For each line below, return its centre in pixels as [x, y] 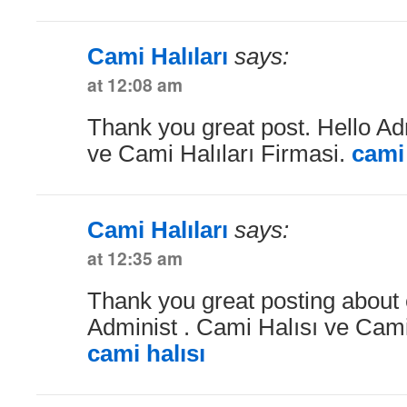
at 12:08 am [135, 84]
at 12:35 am [135, 258]
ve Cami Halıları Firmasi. [219, 153]
